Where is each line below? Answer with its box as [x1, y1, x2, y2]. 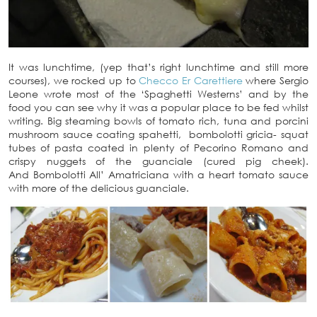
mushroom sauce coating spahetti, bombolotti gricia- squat [8, 128, 309, 140]
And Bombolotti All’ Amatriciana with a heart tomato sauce [8, 168, 309, 180]
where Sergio [246, 74, 309, 86]
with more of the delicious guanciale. [8, 182, 189, 194]
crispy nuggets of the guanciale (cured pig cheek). [8, 155, 309, 167]
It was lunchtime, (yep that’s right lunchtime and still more [8, 61, 309, 73]
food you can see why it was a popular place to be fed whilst [8, 101, 309, 113]
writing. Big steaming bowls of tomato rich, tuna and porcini [8, 115, 309, 127]
